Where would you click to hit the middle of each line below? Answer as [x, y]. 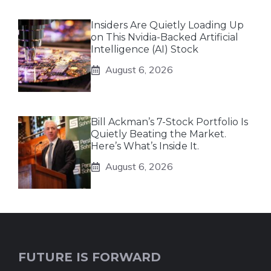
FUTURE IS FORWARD [90, 257]
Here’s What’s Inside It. [145, 146]
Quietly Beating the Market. [158, 134]
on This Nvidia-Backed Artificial [165, 38]
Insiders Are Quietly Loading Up [167, 25]
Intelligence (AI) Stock [145, 50]
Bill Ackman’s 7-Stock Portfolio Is [169, 122]
